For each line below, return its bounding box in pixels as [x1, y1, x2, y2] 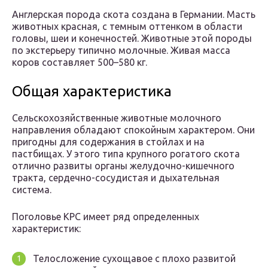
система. [12, 184, 51, 196]
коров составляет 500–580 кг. [12, 57, 147, 68]
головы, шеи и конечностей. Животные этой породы [12, 33, 252, 44]
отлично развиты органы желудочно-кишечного [12, 160, 234, 172]
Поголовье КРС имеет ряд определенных [12, 211, 199, 223]
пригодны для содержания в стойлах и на [12, 136, 205, 148]
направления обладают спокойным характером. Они [12, 124, 255, 136]
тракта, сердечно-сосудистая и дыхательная [12, 172, 220, 184]
